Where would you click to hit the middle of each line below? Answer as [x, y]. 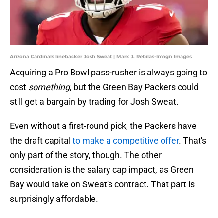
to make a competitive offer [126, 141]
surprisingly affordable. [54, 199]
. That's [192, 141]
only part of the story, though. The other [86, 155]
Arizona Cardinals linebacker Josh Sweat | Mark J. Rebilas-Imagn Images [101, 57]
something [49, 87]
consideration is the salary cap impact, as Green [102, 170]
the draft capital [41, 141]
